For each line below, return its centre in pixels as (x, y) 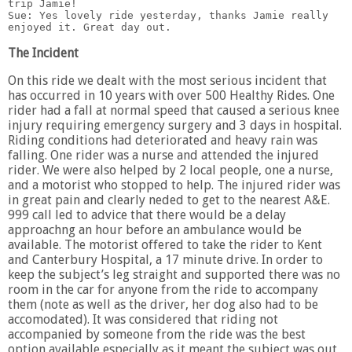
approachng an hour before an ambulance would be (155, 229)
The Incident (43, 53)
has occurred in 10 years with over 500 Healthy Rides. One (171, 95)
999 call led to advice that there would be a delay (147, 214)
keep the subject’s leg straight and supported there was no (174, 274)
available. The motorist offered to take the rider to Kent (165, 244)
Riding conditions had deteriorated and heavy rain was (163, 140)
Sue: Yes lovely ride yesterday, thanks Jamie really (168, 15)
